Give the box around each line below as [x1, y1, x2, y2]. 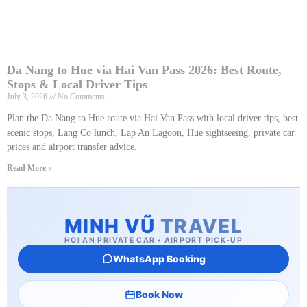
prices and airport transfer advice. [7, 141, 137, 152]
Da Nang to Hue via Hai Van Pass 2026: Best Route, [7, 62, 282, 77]
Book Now [135, 288, 183, 300]
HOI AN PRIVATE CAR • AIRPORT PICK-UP [64, 235, 243, 245]
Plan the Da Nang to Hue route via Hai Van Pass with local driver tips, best [7, 112, 298, 123]
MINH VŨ [64, 214, 156, 238]
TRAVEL [160, 214, 243, 238]
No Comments [56, 91, 105, 101]
